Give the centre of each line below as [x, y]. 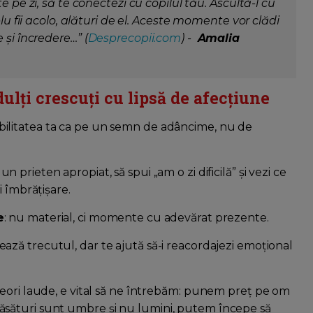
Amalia [217, 38]
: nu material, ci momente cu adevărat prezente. [136, 218]
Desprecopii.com [134, 38]
